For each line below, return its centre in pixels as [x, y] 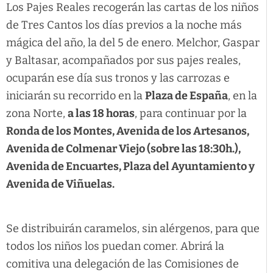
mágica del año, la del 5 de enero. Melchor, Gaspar [133, 43]
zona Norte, [37, 114]
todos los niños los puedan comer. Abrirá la [115, 246]
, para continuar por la [191, 114]
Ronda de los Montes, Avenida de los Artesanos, [128, 131]
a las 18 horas [101, 114]
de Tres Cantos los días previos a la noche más [124, 25]
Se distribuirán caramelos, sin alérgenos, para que [133, 228]
